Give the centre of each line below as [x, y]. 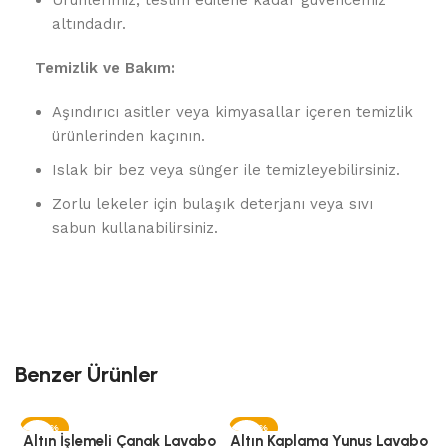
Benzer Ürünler [86, 374]
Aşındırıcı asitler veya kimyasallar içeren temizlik [232, 112]
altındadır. [89, 24]
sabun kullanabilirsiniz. [135, 228]
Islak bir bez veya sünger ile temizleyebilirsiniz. [226, 170]
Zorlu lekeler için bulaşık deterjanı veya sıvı [212, 204]
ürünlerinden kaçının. [128, 136]
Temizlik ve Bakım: [105, 68]
